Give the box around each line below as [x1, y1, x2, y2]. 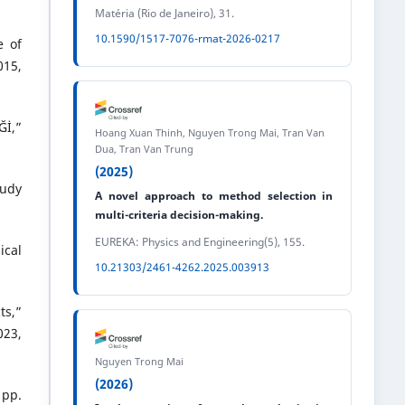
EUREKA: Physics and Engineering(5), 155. [95, 233, 306, 250]
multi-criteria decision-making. [95, 206, 264, 222]
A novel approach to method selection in [95, 187, 334, 203]
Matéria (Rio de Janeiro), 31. [95, 5, 235, 21]
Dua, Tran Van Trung [95, 141, 194, 155]
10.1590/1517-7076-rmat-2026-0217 [95, 30, 281, 46]
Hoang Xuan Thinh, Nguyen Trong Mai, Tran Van [95, 125, 325, 139]
